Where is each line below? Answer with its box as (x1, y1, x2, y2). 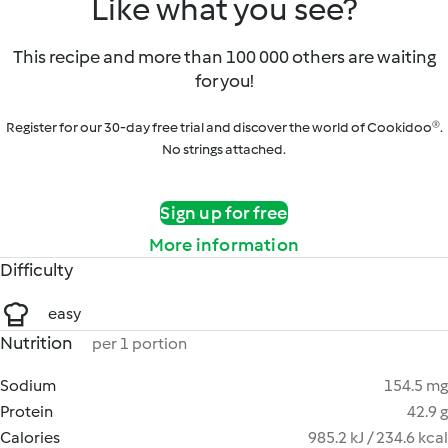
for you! (194, 70, 254, 92)
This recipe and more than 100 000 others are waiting (12, 46, 436, 68)
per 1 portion (92, 334, 187, 353)
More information (148, 234, 300, 256)
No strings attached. (162, 141, 286, 158)
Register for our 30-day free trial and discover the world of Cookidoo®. (5, 119, 443, 136)
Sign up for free (160, 202, 288, 224)
